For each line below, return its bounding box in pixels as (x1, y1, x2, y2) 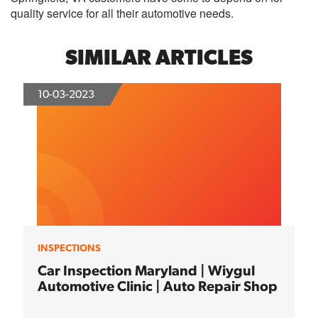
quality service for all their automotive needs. (11, 5, 234, 22)
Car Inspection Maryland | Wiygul (38, 261, 255, 279)
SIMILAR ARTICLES (65, 45, 253, 70)
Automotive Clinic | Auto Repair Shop (38, 277, 278, 295)
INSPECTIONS (38, 241, 101, 253)
